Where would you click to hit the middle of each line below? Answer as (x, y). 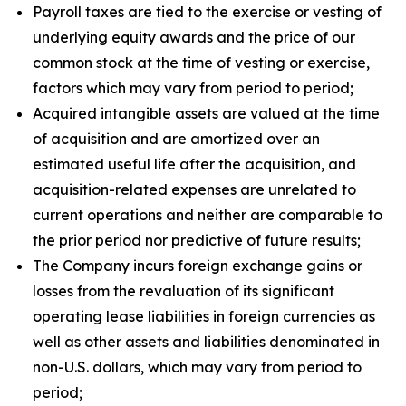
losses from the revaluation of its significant (184, 291)
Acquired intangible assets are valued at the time (206, 113)
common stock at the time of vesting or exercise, (201, 63)
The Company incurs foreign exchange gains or (198, 266)
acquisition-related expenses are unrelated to (194, 189)
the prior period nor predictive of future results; (197, 240)
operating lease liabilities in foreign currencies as (204, 316)
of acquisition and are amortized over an (176, 139)
